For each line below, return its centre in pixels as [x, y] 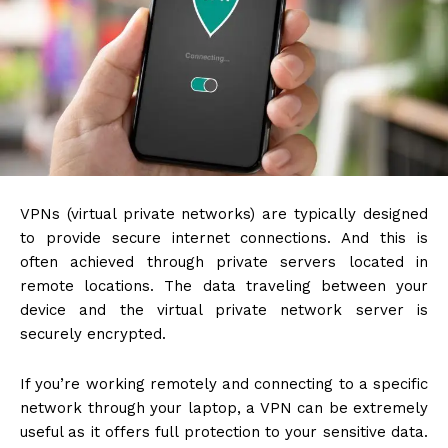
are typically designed [341, 214]
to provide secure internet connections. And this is [224, 238]
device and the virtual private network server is [224, 310]
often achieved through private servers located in [224, 262]
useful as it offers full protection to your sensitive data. [224, 432]
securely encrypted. [93, 334]
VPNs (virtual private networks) [138, 214]
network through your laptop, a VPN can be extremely [224, 408]
